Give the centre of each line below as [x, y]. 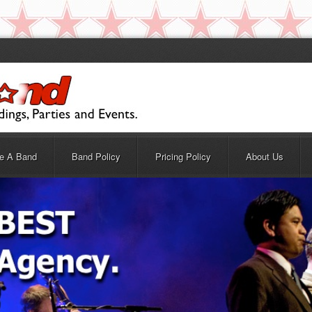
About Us [265, 156]
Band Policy [96, 156]
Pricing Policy [183, 156]
